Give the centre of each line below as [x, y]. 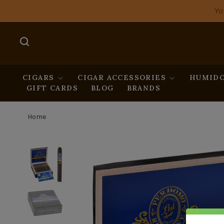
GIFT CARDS [52, 88]
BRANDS [144, 88]
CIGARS [38, 77]
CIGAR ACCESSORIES [122, 77]
